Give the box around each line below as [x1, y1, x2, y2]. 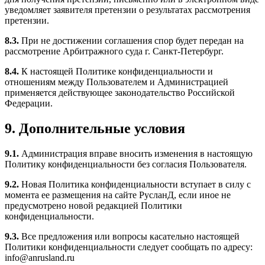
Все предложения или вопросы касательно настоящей [19, 231, 240, 241]
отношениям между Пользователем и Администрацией [5, 77, 228, 87]
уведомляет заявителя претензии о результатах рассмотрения [5, 5, 250, 15]
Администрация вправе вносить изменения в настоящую [19, 148, 253, 159]
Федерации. [5, 98, 53, 108]
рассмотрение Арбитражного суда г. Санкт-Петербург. [5, 46, 224, 56]
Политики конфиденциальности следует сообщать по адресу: [5, 241, 253, 252]
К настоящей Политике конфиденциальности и [19, 66, 213, 76]
